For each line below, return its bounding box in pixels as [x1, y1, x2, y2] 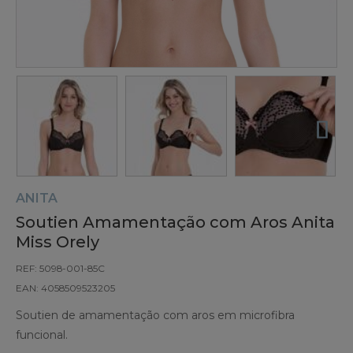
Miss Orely [16, 232, 99, 252]
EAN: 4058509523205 [16, 282, 115, 295]
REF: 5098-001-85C [16, 262, 105, 275]
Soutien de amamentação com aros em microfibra [16, 308, 295, 323]
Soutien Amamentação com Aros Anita [16, 213, 335, 232]
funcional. [16, 328, 68, 343]
